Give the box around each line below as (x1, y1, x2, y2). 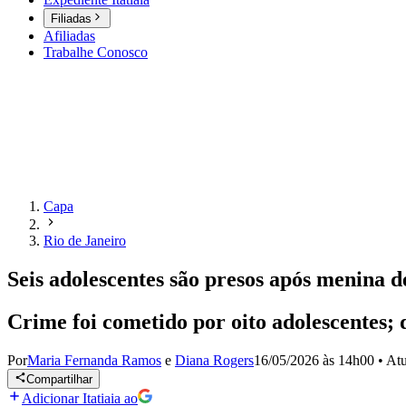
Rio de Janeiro (43, 233, 126, 249)
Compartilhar (26, 372, 93, 387)
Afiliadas (43, 28, 95, 44)
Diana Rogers (175, 353, 254, 368)
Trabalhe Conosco (43, 44, 148, 61)
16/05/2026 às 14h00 (254, 353, 374, 368)
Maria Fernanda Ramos (27, 353, 161, 368)
